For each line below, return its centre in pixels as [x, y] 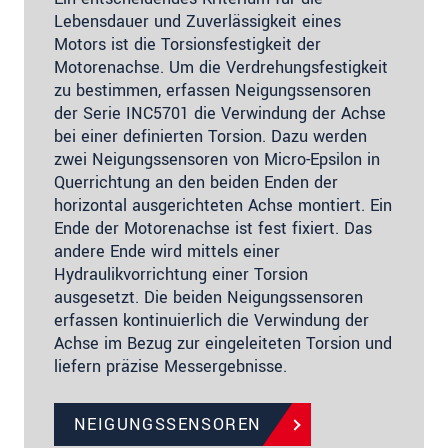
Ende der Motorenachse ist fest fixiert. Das [213, 229]
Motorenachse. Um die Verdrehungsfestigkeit [221, 68]
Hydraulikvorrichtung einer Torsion [181, 275]
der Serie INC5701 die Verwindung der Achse [220, 114]
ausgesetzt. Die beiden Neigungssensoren [208, 298]
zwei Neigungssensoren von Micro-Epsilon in [217, 160]
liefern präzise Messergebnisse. [170, 367]
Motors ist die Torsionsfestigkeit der [187, 45]
